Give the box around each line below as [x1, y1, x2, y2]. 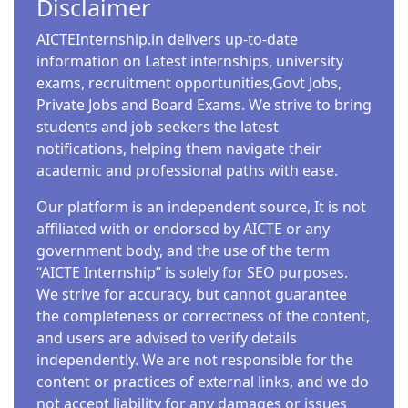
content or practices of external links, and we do [36, 371, 369, 392]
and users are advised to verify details [36, 327, 297, 348]
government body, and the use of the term [36, 240, 330, 260]
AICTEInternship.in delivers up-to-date [36, 28, 298, 49]
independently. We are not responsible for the [36, 349, 353, 370]
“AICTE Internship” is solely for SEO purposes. [36, 261, 348, 282]
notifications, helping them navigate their [36, 138, 321, 158]
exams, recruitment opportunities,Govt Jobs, [36, 72, 342, 93]
